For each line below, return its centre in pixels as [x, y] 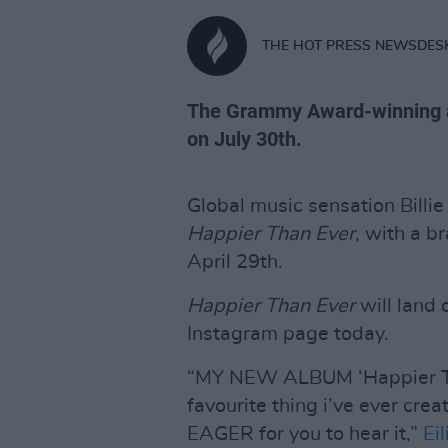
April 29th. [235, 262]
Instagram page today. [288, 334]
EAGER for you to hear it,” [305, 434]
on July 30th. [244, 139]
